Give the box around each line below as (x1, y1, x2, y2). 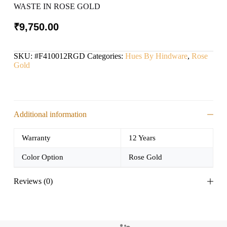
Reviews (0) (13, 177, 53, 186)
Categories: (87, 52, 125, 61)
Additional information (13, 110, 87, 119)
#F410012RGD (34, 52, 85, 61)
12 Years (128, 134, 156, 142)
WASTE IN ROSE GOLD (13, 2, 100, 11)
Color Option (21, 153, 63, 162)
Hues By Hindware (125, 52, 187, 61)
